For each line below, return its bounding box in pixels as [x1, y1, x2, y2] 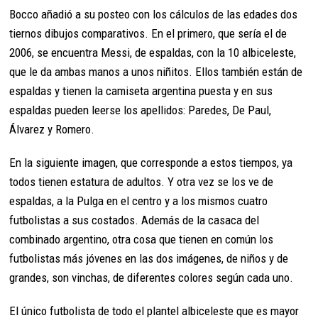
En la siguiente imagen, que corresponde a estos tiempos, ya [9, 155, 293, 170]
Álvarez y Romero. [9, 121, 95, 136]
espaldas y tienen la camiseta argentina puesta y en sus [9, 83, 273, 98]
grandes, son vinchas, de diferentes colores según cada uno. [9, 270, 294, 285]
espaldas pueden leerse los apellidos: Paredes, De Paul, [9, 102, 272, 117]
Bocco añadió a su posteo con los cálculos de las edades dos [9, 6, 298, 21]
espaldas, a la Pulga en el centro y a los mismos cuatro [9, 193, 268, 208]
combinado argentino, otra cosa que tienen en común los [9, 231, 274, 246]
